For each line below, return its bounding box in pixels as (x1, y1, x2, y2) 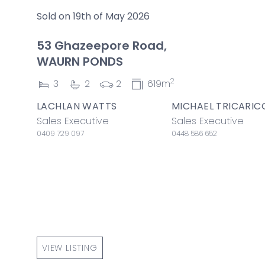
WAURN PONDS (37, 53, 123, 70)
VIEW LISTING (42, 241, 98, 254)
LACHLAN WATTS (37, 99, 117, 113)
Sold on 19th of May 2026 (37, 9, 150, 23)
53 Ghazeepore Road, (37, 37, 167, 54)
